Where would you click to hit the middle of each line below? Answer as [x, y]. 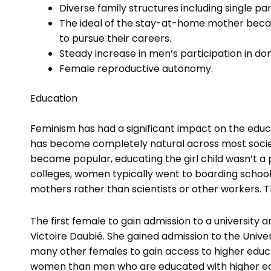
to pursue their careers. [115, 39]
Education [54, 99]
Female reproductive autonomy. [136, 69]
